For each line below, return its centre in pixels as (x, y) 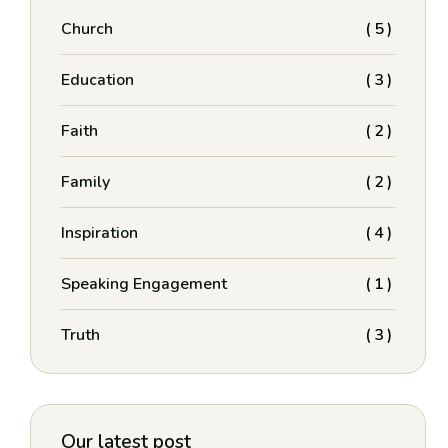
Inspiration (100, 233)
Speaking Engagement (144, 284)
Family (86, 182)
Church (87, 29)
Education (98, 80)
